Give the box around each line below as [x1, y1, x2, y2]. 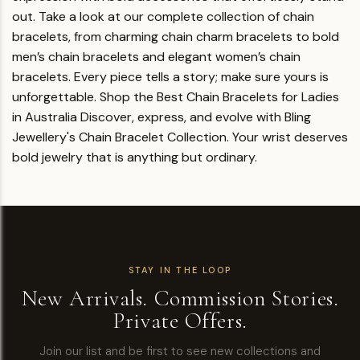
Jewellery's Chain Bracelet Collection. [12, 129, 229, 145]
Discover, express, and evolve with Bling [80, 108, 311, 125]
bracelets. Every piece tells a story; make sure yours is [12, 68, 329, 85]
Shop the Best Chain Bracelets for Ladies [100, 88, 339, 105]
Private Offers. [112, 307, 247, 334]
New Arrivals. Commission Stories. [21, 284, 339, 312]
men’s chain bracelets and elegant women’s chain [12, 48, 301, 65]
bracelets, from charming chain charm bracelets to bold [12, 28, 339, 45]
